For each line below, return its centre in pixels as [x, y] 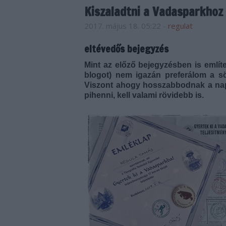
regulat [180, 26]
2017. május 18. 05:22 [123, 26]
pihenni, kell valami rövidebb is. [144, 95]
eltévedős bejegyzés [126, 49]
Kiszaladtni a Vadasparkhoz [154, 12]
